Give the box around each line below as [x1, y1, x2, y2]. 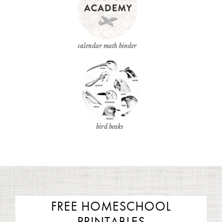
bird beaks [96, 123, 123, 131]
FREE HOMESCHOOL [51, 201, 171, 214]
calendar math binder [78, 42, 137, 50]
